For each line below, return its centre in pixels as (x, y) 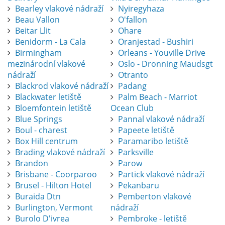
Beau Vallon (37, 20)
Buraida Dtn (38, 197)
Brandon (32, 163)
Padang (132, 86)
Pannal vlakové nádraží (161, 119)
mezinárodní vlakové (46, 64)
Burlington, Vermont (54, 208)
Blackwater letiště (48, 97)
